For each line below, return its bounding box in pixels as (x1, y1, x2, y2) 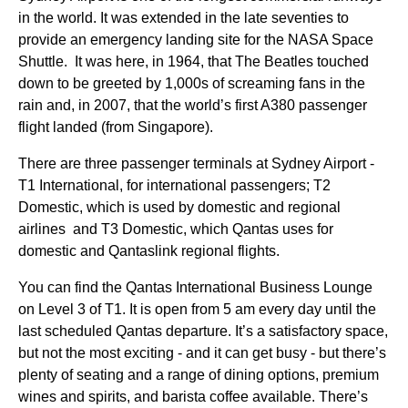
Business (260, 280, 320, 295)
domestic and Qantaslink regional (18, 243, 238, 259)
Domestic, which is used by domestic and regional (18, 199, 341, 215)
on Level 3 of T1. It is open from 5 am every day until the (18, 301, 376, 317)
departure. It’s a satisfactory (162, 323, 345, 339)
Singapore (138, 119, 205, 135)
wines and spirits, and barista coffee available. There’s (18, 389, 368, 404)
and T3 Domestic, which (66, 221, 232, 237)
